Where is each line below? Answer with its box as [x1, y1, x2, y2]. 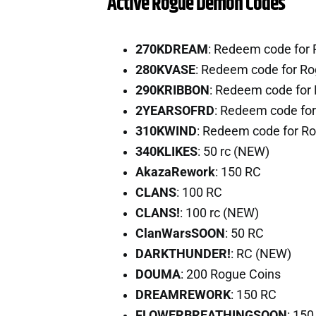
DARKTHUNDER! [135, 246, 231, 261]
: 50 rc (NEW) [197, 144, 269, 159]
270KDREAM [135, 42, 208, 56]
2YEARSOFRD [135, 103, 214, 118]
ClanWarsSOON [135, 226, 225, 241]
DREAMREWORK [135, 287, 231, 302]
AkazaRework [135, 164, 215, 179]
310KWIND [135, 123, 197, 138]
